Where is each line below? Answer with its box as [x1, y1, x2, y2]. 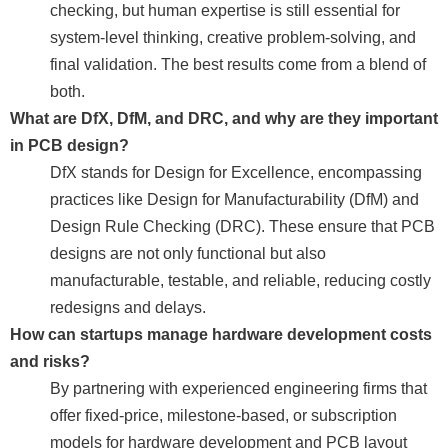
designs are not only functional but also [50, 245, 326, 262]
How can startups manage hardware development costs [10, 326, 432, 343]
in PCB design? [10, 137, 129, 154]
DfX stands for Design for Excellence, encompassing [50, 164, 422, 181]
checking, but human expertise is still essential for [50, 2, 400, 19]
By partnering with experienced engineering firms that [50, 380, 427, 397]
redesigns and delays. [50, 299, 206, 316]
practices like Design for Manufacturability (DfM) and [50, 191, 419, 208]
